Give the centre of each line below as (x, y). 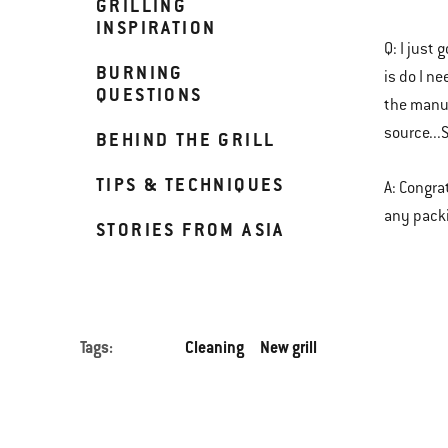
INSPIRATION (156, 27)
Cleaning (214, 347)
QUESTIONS (149, 94)
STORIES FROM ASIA (190, 229)
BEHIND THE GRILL (186, 139)
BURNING (140, 72)
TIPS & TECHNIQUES (190, 184)
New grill (288, 347)
